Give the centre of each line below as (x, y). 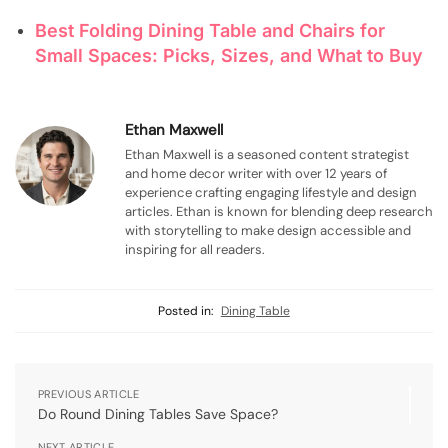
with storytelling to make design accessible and (268, 230)
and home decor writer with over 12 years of (256, 173)
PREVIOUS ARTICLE (88, 393)
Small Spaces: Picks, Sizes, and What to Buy (229, 55)
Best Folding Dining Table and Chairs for (210, 30)
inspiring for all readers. (195, 249)
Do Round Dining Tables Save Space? (157, 413)
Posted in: (186, 310)
